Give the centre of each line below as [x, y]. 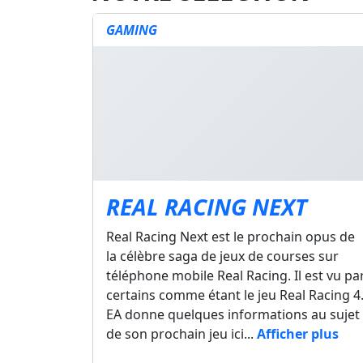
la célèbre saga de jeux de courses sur [222, 256]
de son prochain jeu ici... [181, 334]
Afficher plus [298, 334]
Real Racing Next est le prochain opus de [231, 237]
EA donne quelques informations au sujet [233, 314]
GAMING [132, 30]
